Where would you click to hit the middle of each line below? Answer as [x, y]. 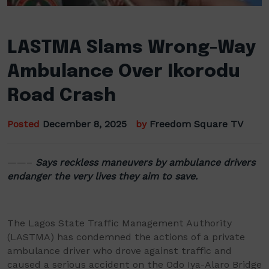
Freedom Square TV [196, 124]
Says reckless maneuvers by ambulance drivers [145, 162]
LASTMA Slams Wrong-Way [131, 48]
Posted [25, 124]
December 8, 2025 [85, 124]
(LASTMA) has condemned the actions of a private [126, 237]
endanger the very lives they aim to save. [102, 176]
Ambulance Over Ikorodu [124, 72]
